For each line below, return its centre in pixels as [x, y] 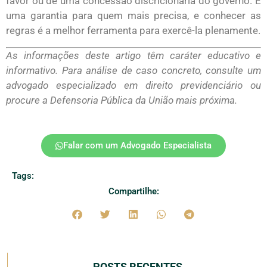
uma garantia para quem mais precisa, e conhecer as [133, 16]
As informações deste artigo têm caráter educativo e [133, 55]
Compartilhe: [133, 192]
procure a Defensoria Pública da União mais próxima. [122, 100]
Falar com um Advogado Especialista [137, 145]
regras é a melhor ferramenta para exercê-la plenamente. [133, 31]
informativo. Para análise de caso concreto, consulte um [133, 70]
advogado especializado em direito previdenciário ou [133, 85]
